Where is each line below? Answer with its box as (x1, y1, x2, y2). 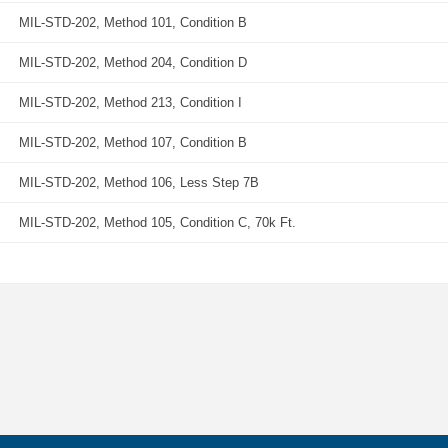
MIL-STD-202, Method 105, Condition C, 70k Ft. (19, 215, 296, 230)
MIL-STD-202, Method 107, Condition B (19, 135, 247, 150)
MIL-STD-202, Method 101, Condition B (19, 15, 247, 30)
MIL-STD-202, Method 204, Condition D (19, 55, 247, 70)
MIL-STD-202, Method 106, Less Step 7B (19, 175, 259, 190)
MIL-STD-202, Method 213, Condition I (19, 95, 242, 110)
